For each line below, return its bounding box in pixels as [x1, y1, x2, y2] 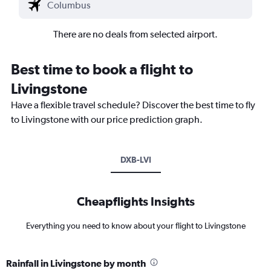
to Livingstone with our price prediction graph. [11, 113, 203, 125]
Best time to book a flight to [11, 60, 193, 77]
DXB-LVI [120, 154, 151, 165]
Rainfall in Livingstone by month [6, 257, 146, 269]
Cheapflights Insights [76, 194, 195, 208]
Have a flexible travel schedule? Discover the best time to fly [11, 99, 255, 111]
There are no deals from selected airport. [53, 28, 218, 40]
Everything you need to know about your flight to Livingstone [25, 220, 246, 230]
